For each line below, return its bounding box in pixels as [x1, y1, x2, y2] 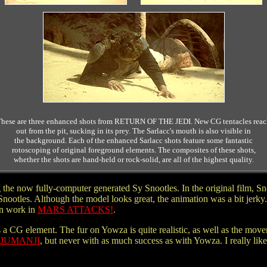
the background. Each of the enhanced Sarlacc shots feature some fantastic [14, 136, 253, 145]
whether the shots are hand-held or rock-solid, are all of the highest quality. [13, 155, 254, 164]
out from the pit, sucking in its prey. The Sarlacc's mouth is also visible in [16, 126, 251, 135]
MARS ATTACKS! [38, 204, 113, 215]
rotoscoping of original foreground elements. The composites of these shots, [11, 145, 256, 154]
